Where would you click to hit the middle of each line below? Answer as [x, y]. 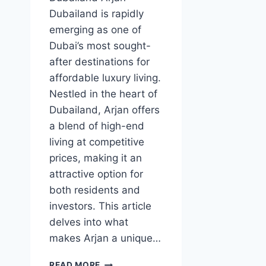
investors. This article [100, 206]
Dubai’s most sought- [100, 46]
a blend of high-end [97, 126]
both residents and [95, 190]
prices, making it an [96, 158]
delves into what [89, 222]
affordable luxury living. [105, 78]
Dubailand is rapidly [96, 14]
